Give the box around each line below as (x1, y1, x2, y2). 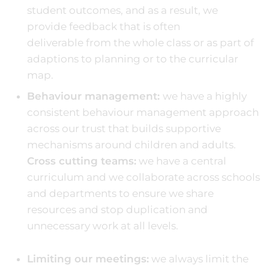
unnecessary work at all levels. (27, 219, 181, 232)
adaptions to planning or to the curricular (27, 52, 238, 65)
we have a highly (163, 89, 247, 102)
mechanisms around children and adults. (27, 138, 236, 151)
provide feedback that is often (27, 20, 180, 32)
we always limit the (149, 252, 249, 265)
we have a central (136, 154, 226, 167)
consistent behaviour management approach (27, 106, 259, 118)
